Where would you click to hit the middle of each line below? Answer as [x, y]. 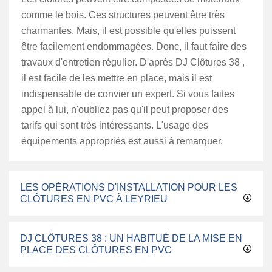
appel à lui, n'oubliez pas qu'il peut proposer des [125, 110]
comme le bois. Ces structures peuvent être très [123, 15]
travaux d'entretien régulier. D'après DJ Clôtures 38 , [133, 62]
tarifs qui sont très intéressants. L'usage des [115, 125]
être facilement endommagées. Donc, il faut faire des [134, 46]
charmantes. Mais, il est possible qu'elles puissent [128, 31]
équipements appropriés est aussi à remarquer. [122, 141]
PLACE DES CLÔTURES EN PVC [96, 250]
